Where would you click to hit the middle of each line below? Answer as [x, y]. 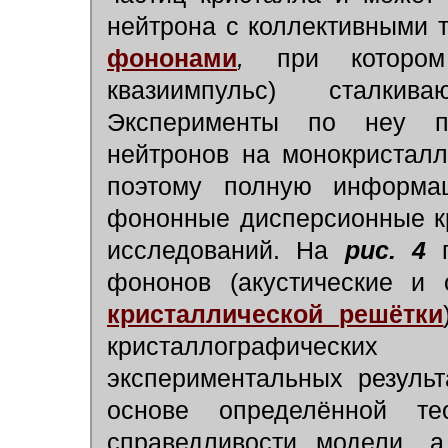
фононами [172, 58]
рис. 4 [385, 250]
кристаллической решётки [275, 314]
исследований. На [226, 250]
